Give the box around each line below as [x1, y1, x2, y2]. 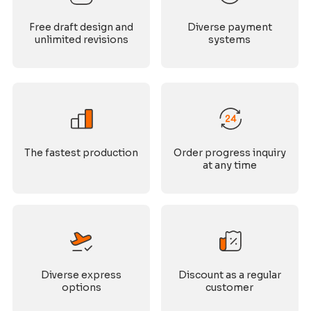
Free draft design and [29, 21, 134, 34]
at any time [202, 159, 257, 172]
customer [205, 281, 254, 294]
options [61, 281, 101, 294]
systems [208, 33, 251, 47]
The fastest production [24, 146, 139, 160]
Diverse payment [187, 21, 272, 34]
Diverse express [41, 269, 122, 282]
